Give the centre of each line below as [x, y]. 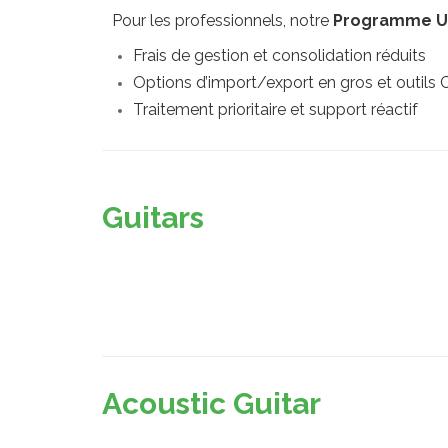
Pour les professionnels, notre [222, 20]
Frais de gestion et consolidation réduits [279, 55]
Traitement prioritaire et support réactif [275, 109]
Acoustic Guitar [211, 403]
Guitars [153, 217]
